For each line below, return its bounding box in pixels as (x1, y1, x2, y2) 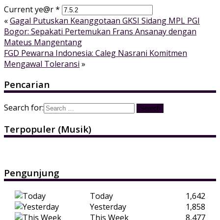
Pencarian (4, 78, 50, 91)
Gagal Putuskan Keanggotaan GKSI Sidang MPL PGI (10, 15, 200, 26)
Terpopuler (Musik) (4, 122, 91, 135)
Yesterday (90, 201, 126, 212)
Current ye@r (4, 3, 55, 15)
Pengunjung (4, 166, 59, 179)
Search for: (4, 102, 44, 113)
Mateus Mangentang (4, 36, 82, 48)
